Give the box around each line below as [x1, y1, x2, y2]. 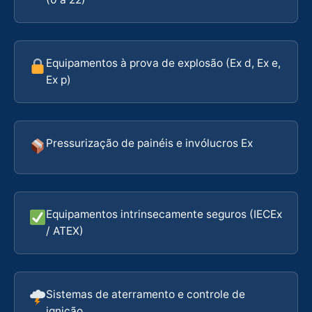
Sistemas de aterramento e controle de [46, 287, 246, 301]
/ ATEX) [46, 224, 84, 237]
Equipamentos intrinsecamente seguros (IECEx [46, 207, 283, 221]
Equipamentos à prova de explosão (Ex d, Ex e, [46, 56, 281, 70]
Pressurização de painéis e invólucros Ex [46, 136, 253, 150]
